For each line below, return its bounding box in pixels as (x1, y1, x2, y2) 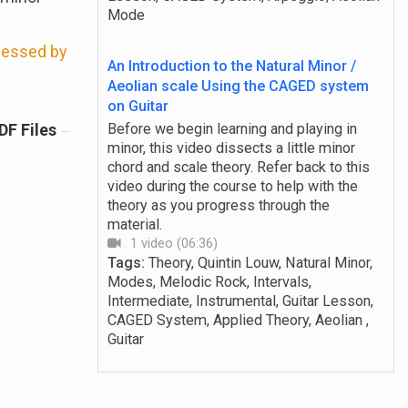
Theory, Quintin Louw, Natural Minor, (148, 254, 372, 272)
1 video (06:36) (129, 235, 218, 252)
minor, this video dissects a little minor (107, 139, 355, 158)
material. (107, 216, 162, 234)
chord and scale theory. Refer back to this (107, 158, 370, 177)
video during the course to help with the (107, 178, 358, 196)
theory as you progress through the (107, 197, 330, 215)
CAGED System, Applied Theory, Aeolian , (107, 311, 369, 330)
